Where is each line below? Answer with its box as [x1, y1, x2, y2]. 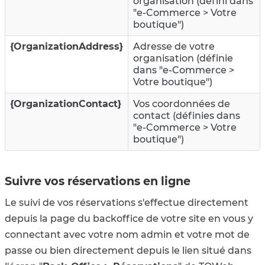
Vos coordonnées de [133, 98, 230, 109]
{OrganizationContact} [10, 98, 121, 109]
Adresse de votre [133, 40, 215, 52]
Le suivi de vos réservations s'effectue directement [5, 196, 248, 208]
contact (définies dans [133, 109, 240, 121]
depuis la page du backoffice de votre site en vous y [5, 212, 253, 224]
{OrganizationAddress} [10, 40, 123, 52]
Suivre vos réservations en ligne [5, 173, 190, 188]
